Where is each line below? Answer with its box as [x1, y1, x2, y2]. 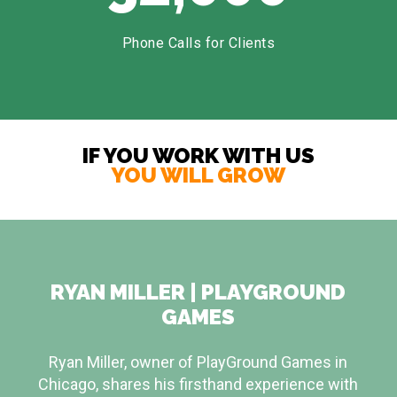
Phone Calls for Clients [121, 34, 276, 51]
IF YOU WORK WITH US [82, 143, 315, 169]
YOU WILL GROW [111, 162, 286, 189]
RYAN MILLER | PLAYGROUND [51, 278, 346, 305]
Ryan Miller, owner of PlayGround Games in [49, 352, 348, 371]
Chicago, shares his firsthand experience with [38, 374, 359, 393]
